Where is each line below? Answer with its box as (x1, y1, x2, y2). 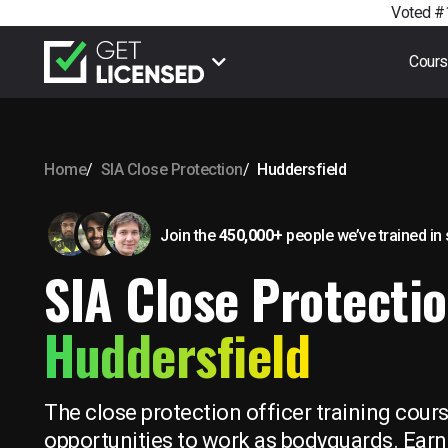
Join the (160, 225, 219, 245)
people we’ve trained (282, 225, 430, 245)
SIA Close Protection (100, 160, 243, 180)
